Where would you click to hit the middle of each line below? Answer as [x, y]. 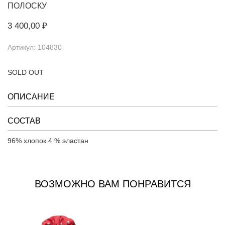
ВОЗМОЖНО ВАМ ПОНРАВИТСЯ [113, 184]
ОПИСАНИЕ [31, 97]
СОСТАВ [24, 121]
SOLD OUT [26, 73]
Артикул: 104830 [35, 47]
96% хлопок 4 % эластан [48, 141]
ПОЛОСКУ [27, 6]
